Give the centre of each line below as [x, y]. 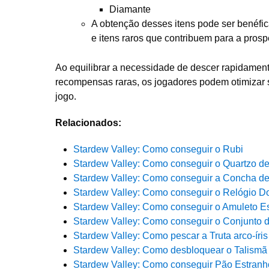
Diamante [130, 9]
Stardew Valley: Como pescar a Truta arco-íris [171, 235]
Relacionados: [88, 122]
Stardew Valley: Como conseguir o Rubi [158, 149]
